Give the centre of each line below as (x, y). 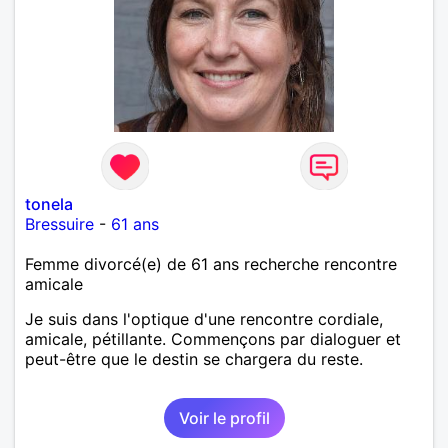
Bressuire (59, 223)
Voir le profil (224, 417)
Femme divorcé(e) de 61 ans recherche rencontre (211, 263)
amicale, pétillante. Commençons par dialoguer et (213, 338)
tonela (49, 203)
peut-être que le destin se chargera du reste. (194, 358)
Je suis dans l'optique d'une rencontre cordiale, (204, 318)
